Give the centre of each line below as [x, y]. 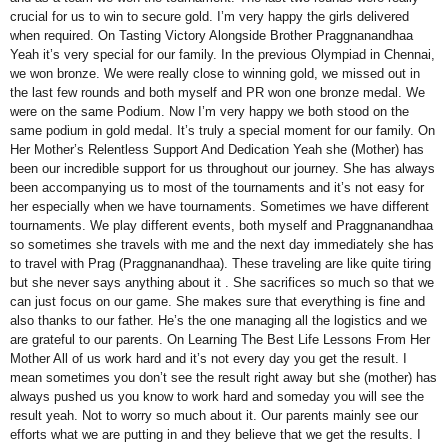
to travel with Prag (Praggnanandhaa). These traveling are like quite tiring [220, 263]
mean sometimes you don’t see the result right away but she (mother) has [223, 377]
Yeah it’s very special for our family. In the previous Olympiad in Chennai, [222, 54]
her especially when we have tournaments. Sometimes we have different [219, 206]
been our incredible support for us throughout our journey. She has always [222, 168]
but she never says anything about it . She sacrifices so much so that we [222, 282]
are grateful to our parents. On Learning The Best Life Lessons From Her [220, 339]
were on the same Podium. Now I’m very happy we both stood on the [209, 111]
